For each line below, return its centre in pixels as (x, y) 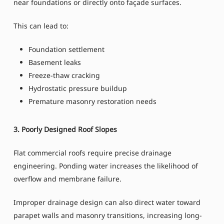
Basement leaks (54, 62)
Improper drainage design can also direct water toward (107, 202)
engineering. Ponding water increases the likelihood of (105, 166)
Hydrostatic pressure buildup (77, 88)
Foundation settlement (66, 49)
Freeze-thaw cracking (64, 75)
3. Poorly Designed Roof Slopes (65, 129)
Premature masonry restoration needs (92, 101)
